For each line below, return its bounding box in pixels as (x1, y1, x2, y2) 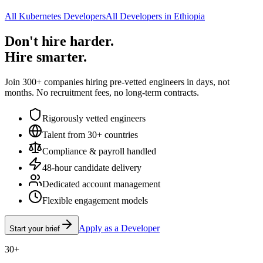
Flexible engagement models (42, 195, 148, 205)
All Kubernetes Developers (5, 11, 106, 21)
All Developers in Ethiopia (106, 11, 205, 21)
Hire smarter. (5, 49, 87, 65)
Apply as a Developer (79, 222, 160, 233)
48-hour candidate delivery (42, 162, 141, 173)
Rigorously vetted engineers (42, 113, 146, 123)
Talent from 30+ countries (42, 129, 138, 140)
